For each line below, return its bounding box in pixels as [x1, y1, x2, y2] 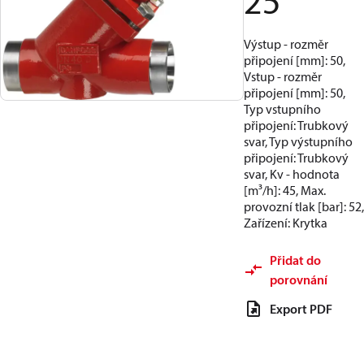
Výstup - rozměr [244, 36, 328, 52]
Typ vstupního [244, 101, 321, 117]
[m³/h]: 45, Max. [244, 182, 326, 198]
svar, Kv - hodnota [244, 166, 340, 182]
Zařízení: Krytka [244, 214, 327, 231]
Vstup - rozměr [244, 68, 322, 84]
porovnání [270, 271, 327, 288]
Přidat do [270, 252, 321, 268]
